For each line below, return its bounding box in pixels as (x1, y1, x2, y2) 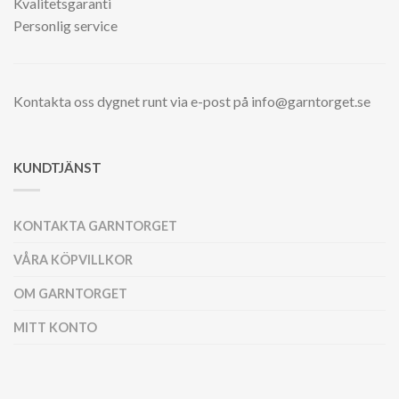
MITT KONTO (13, 319, 97, 335)
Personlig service (13, 16, 118, 34)
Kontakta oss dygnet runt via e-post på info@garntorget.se (13, 92, 370, 110)
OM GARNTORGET (13, 285, 127, 301)
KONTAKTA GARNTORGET (13, 217, 177, 233)
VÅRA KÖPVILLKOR (13, 251, 133, 267)
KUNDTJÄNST (13, 159, 102, 175)
